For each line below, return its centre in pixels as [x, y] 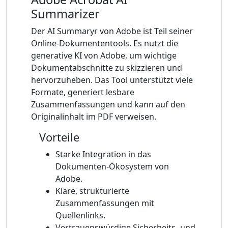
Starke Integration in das [103, 154]
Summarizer [65, 13]
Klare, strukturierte [92, 191]
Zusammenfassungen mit [105, 203]
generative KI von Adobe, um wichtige [104, 55]
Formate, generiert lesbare [83, 92]
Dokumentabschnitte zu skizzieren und [107, 67]
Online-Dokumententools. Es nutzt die [105, 43]
